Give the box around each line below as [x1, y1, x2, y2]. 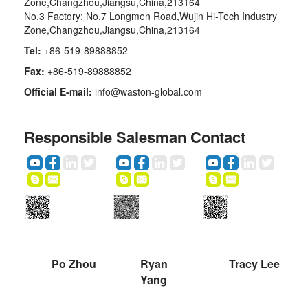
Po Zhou [51, 255, 96, 272]
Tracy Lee [229, 255, 280, 272]
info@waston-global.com [92, 85, 202, 98]
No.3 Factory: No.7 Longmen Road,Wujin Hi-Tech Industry [24, 9, 277, 23]
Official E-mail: [24, 85, 92, 98]
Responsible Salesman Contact [24, 126, 245, 148]
